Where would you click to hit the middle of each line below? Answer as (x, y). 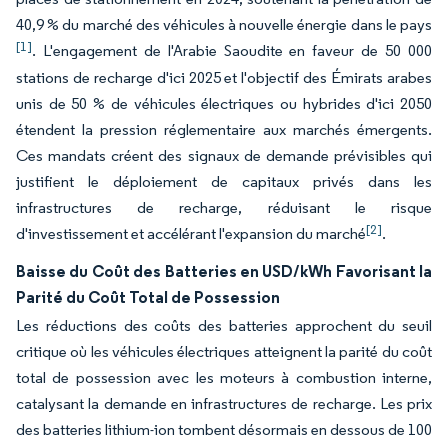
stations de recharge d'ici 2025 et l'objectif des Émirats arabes (224, 77)
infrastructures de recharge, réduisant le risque (224, 207)
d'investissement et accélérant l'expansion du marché (191, 233)
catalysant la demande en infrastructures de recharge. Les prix (224, 403)
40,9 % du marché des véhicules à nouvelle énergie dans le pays (224, 24)
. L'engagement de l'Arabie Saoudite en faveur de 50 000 (232, 50)
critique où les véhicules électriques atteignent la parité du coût (224, 351)
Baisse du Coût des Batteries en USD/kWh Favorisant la (224, 271)
